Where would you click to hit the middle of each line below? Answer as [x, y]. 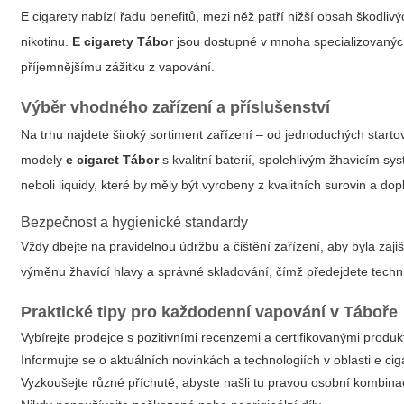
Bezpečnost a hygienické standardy [135, 222]
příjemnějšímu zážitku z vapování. [118, 67]
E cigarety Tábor [123, 41]
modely [44, 160]
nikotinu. [47, 41]
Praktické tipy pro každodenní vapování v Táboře [210, 312]
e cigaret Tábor [113, 160]
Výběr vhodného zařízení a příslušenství [176, 107]
